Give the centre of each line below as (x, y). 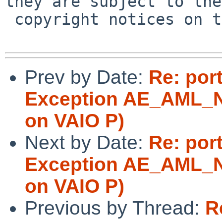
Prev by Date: (87, 77)
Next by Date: (87, 142)
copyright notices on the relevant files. (10, 19)
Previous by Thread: (115, 208)
